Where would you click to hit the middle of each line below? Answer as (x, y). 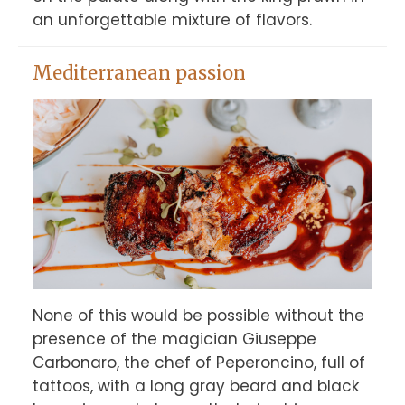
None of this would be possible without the (198, 316)
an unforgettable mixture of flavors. (172, 19)
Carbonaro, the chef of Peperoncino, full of (198, 363)
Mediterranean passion (139, 72)
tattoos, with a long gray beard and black (195, 386)
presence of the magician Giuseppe (174, 339)
